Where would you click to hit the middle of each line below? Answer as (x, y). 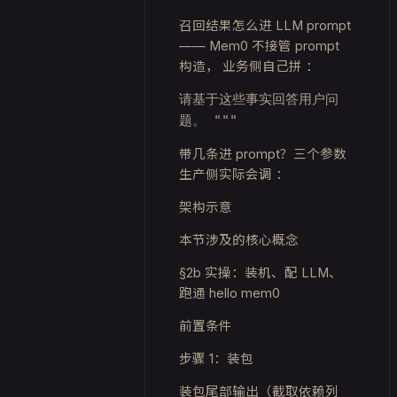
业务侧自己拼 (262, 66)
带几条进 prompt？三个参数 (263, 154)
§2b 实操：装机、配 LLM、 (261, 272)
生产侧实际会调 (226, 174)
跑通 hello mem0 (230, 293)
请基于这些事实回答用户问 (259, 99)
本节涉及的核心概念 (239, 240)
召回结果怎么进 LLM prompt (265, 25)
